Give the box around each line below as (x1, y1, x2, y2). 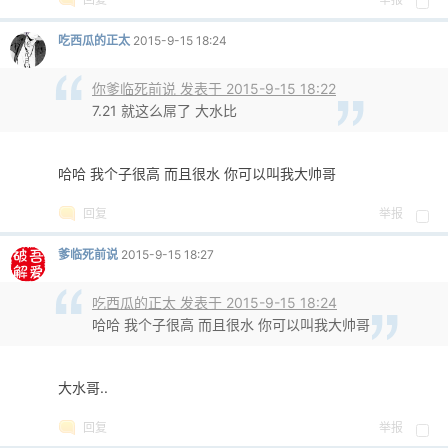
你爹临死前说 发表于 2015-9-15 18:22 (92, 80, 336, 97)
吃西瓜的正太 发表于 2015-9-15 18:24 (92, 294, 337, 311)
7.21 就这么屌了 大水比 (92, 102, 237, 119)
